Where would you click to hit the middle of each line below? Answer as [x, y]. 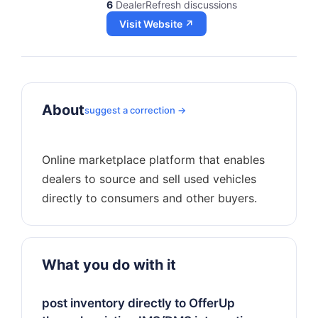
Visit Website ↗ [157, 24]
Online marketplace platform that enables [153, 160]
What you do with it [109, 265]
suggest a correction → [135, 110]
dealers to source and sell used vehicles [149, 179]
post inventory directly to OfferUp [138, 303]
